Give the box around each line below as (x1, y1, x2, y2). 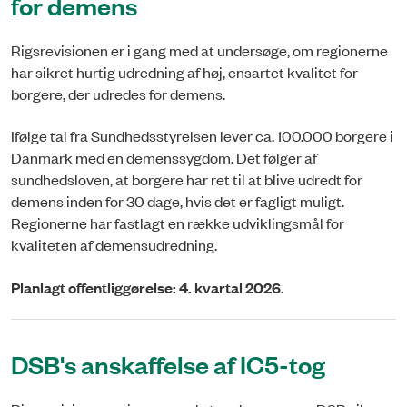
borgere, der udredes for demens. (11, 83, 228, 104)
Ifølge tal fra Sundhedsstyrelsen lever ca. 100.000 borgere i (11, 125, 393, 146)
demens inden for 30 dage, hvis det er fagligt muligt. (11, 191, 344, 212)
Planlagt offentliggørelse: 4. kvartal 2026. (11, 276, 284, 298)
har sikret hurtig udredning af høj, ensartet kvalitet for (11, 61, 358, 82)
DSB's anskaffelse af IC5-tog (11, 347, 325, 380)
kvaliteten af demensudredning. (11, 234, 217, 255)
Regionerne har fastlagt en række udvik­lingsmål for (11, 213, 344, 233)
